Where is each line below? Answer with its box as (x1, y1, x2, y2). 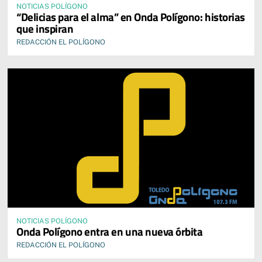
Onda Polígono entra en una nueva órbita (16, 222, 203, 240)
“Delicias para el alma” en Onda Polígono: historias (16, 8, 245, 26)
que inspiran (16, 20, 74, 37)
